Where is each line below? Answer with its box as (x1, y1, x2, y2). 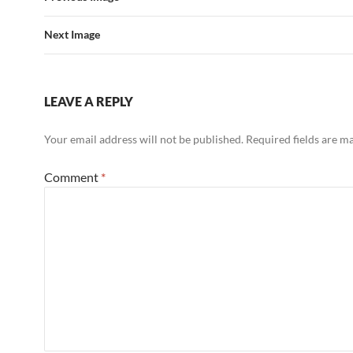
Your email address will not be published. (44, 132, 243, 147)
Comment (44, 169, 101, 185)
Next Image (44, 28, 100, 42)
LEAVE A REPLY (44, 94, 133, 110)
